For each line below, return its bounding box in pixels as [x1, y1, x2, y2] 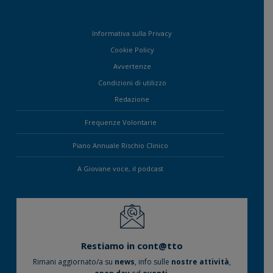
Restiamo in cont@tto [81, 239, 183, 252]
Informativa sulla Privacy [92, 29, 172, 38]
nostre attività [171, 256, 229, 267]
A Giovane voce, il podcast [77, 164, 164, 174]
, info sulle [135, 256, 171, 267]
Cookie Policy [110, 45, 154, 55]
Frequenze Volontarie [84, 118, 157, 127]
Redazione [115, 94, 149, 104]
